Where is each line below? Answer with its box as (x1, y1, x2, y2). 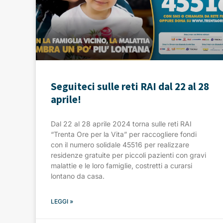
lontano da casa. (51, 171, 105, 180)
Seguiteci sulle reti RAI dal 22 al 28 (51, 79, 209, 93)
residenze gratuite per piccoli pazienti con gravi (51, 150, 206, 159)
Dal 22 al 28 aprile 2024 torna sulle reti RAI (51, 119, 192, 128)
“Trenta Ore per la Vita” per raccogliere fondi (51, 129, 197, 138)
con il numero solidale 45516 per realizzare (51, 140, 189, 149)
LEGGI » (51, 197, 73, 205)
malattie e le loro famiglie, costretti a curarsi (51, 161, 192, 170)
